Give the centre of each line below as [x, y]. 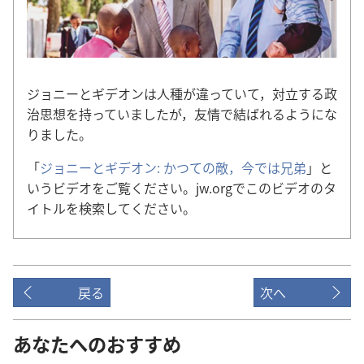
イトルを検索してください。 [111, 208]
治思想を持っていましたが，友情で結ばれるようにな [182, 114]
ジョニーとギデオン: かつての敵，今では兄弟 [173, 168]
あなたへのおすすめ [97, 344]
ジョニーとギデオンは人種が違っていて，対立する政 [182, 94]
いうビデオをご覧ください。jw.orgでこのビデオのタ [182, 188]
